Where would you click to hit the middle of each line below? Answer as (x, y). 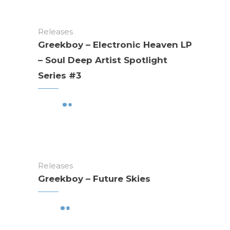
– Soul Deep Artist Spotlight (103, 60)
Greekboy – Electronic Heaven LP (115, 44)
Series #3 (60, 75)
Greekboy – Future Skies (94, 179)
